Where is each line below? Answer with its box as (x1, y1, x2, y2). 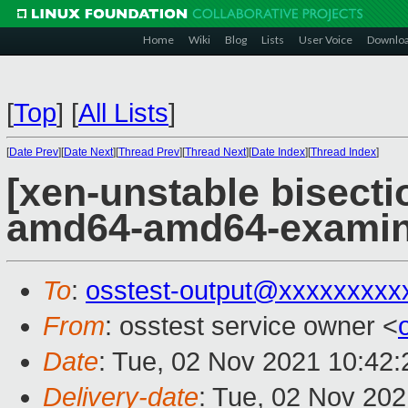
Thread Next (185, 146, 246, 158)
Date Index (251, 146, 305, 158)
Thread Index (311, 146, 376, 158)
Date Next (64, 146, 113, 158)
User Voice (299, 33, 352, 46)
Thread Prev (118, 146, 179, 158)
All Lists (78, 98, 168, 127)
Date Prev (9, 146, 58, 158)
